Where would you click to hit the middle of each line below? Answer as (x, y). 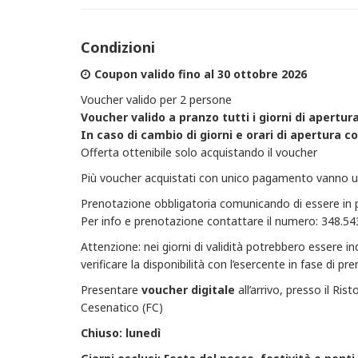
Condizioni (117, 47)
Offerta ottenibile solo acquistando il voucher (199, 152)
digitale (213, 290)
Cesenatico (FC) (121, 307)
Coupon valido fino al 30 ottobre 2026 (200, 74)
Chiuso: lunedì (120, 333)
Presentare (111, 290)
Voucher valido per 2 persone (156, 99)
